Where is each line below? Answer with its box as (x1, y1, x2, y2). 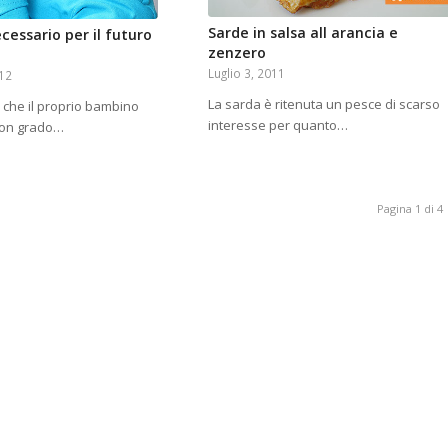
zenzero (207, 43, 266, 63)
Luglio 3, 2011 (207, 65, 285, 82)
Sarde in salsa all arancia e (207, 23, 398, 43)
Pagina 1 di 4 (377, 201, 444, 217)
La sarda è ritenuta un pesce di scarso (207, 95, 440, 114)
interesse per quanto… (207, 116, 348, 135)
